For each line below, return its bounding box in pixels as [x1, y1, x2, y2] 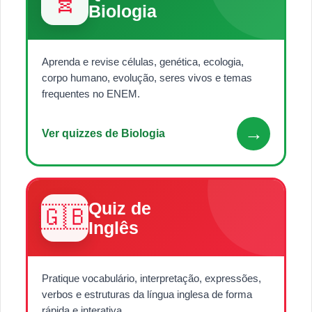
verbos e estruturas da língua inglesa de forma [42, 288, 252, 301]
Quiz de [88, 198, 151, 219]
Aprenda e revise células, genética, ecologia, [42, 56, 244, 68]
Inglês [88, 218, 139, 238]
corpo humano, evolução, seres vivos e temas [42, 72, 252, 84]
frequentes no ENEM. [42, 88, 140, 100]
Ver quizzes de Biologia [42, 127, 165, 140]
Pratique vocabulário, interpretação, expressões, [42, 272, 261, 285]
